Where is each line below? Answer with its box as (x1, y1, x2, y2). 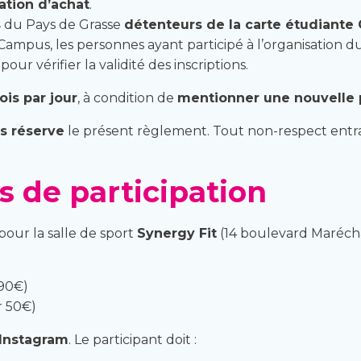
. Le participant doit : (68, 332, 197, 347)
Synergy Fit (137, 226, 217, 241)
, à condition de (77, 90, 177, 106)
